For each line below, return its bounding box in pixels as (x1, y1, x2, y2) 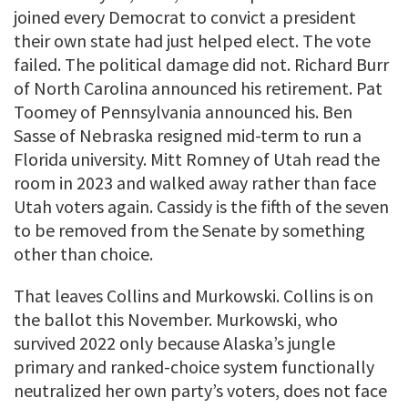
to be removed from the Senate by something (14, 219, 365, 242)
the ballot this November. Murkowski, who (14, 308, 338, 331)
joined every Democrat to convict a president (14, 5, 356, 29)
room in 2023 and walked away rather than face (14, 171, 376, 195)
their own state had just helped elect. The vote (14, 29, 371, 53)
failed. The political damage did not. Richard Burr (14, 53, 389, 76)
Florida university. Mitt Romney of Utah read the (14, 148, 380, 171)
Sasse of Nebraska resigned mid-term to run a (14, 124, 362, 148)
